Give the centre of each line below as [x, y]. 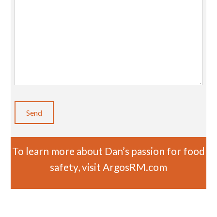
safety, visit [76, 167]
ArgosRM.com [135, 167]
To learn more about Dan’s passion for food [108, 151]
